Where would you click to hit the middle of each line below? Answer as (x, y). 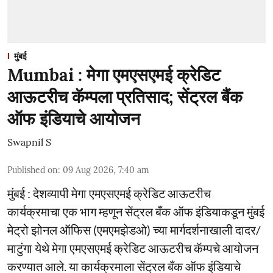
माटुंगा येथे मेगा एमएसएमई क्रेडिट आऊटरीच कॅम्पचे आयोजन (133, 248)
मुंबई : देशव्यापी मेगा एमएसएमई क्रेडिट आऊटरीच (109, 193)
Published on (33, 170)
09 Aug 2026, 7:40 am (106, 170)
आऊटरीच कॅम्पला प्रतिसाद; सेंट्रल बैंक (125, 97)
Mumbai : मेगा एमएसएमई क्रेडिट (114, 75)
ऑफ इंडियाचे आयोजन (74, 119)
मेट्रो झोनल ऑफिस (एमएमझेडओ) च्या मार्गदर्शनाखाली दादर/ (134, 229)
